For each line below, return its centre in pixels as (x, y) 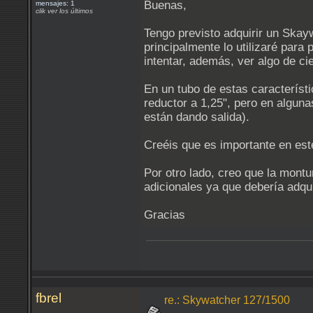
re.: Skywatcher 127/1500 (227, 300)
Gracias (165, 215)
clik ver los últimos (64, 11)
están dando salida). (197, 117)
